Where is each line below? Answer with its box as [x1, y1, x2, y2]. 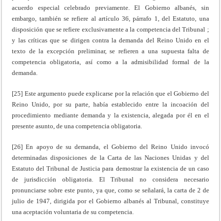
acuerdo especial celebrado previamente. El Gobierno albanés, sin [12, 3, 209, 11]
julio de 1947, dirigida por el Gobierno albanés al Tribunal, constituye [12, 197, 209, 205]
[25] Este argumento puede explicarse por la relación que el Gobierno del [12, 89, 209, 97]
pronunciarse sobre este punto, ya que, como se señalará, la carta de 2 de [12, 186, 209, 194]
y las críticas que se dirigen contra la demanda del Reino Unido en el [12, 36, 209, 44]
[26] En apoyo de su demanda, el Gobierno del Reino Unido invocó [12, 143, 209, 150]
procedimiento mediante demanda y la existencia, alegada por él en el [12, 111, 209, 119]
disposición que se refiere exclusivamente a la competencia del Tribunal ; [12, 25, 209, 33]
